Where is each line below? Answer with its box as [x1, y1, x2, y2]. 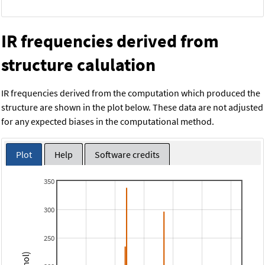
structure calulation [1, 53, 156, 76]
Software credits [94, 148, 160, 161]
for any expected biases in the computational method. [1, 115, 214, 127]
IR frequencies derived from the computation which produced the [1, 86, 260, 99]
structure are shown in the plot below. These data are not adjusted [1, 101, 263, 113]
